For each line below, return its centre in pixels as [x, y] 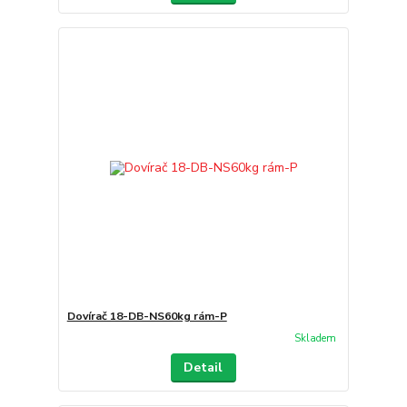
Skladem [315, 339]
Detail [203, 367]
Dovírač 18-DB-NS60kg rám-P [147, 316]
